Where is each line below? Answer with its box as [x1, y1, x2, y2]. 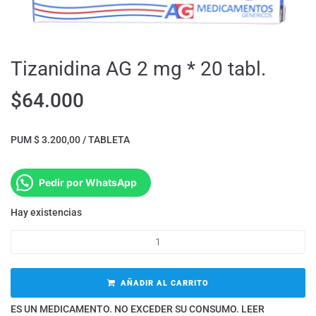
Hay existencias [11, 207, 82, 219]
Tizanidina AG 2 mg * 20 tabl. [11, 57, 266, 81]
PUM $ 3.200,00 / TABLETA [11, 134, 130, 146]
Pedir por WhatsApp [39, 176, 137, 189]
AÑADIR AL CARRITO [121, 279, 209, 288]
